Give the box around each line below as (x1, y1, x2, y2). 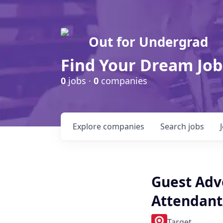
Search (160, 121, 188, 132)
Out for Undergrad (89, 33, 208, 51)
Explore (73, 121, 103, 132)
